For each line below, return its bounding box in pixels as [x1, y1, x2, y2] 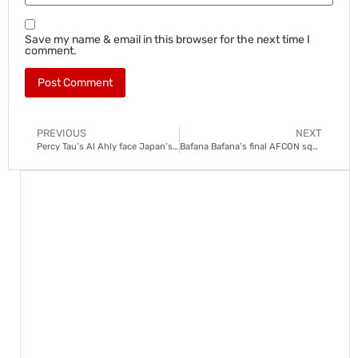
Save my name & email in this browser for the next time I [25, 32, 310, 46]
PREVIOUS [37, 126, 86, 139]
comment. [25, 43, 77, 58]
